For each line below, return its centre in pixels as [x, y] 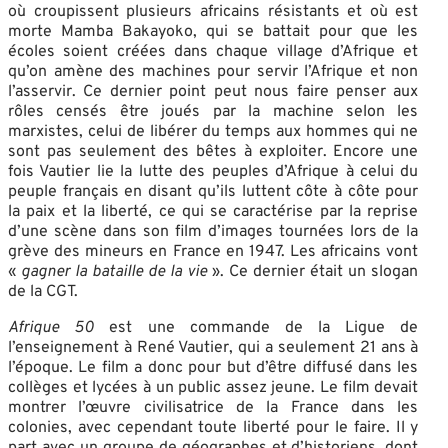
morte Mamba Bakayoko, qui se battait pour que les [213, 31]
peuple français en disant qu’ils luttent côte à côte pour [213, 191]
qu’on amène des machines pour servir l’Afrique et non [213, 71]
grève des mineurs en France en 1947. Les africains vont [213, 251]
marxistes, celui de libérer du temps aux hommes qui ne [213, 131]
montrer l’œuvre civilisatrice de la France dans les [213, 407]
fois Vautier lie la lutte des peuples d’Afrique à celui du [213, 171]
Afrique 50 [51, 327]
